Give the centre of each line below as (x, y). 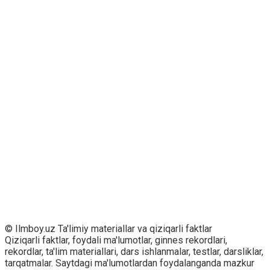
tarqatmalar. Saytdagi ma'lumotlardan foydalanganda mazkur (130, 263)
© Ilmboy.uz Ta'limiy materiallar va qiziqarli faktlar (108, 228)
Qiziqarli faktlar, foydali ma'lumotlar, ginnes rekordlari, (116, 240)
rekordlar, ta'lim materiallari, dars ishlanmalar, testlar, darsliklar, (134, 251)
